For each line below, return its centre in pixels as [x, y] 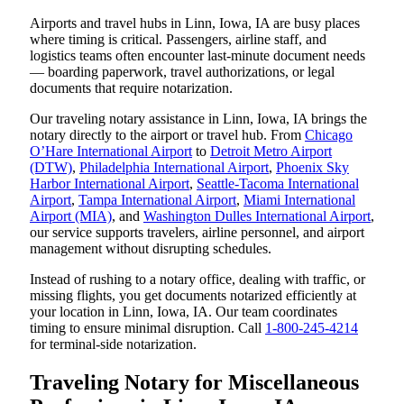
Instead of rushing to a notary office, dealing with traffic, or [197, 280]
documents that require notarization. [131, 88]
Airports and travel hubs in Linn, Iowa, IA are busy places [195, 23]
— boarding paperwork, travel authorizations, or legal [182, 72]
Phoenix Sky [312, 168]
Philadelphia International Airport [174, 168]
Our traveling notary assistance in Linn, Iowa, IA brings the [198, 119]
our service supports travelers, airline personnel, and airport [197, 233]
